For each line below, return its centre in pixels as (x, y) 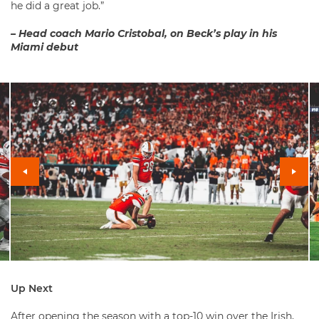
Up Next (32, 289)
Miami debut (45, 47)
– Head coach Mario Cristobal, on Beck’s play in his (144, 34)
